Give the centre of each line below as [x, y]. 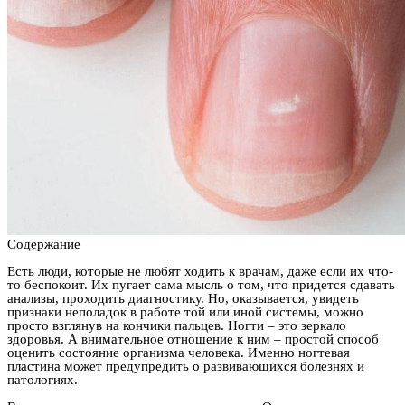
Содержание [44, 245]
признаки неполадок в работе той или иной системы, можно [185, 312]
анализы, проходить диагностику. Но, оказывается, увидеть [183, 299]
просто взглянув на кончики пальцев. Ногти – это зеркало [177, 326]
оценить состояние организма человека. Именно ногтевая [179, 353]
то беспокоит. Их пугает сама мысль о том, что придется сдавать [201, 285]
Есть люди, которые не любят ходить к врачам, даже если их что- [200, 272]
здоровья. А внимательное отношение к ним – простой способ [193, 339]
